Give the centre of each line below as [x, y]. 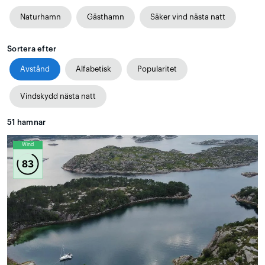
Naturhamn [41, 17]
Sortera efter [32, 49]
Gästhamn [106, 17]
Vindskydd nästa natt [58, 96]
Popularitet [157, 69]
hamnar [30, 122]
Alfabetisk [93, 69]
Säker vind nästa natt [188, 17]
